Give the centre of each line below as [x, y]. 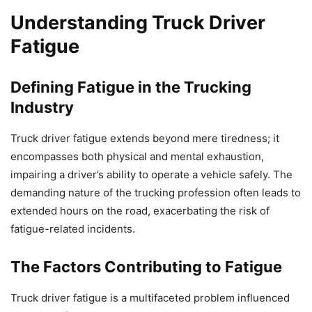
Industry [42, 108]
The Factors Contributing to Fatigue [146, 267]
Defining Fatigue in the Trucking [131, 87]
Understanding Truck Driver [138, 23]
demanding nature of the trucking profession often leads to [156, 193]
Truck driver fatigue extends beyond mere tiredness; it [145, 139]
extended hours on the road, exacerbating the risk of [140, 211]
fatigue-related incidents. [73, 229]
